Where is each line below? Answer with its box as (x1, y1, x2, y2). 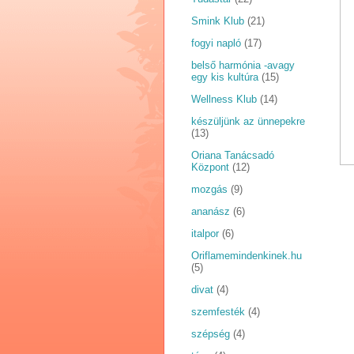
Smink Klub (191, 15, 244, 28)
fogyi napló (191, 37, 241, 50)
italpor (191, 228, 219, 240)
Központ (191, 161, 229, 174)
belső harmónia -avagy (191, 59, 295, 72)
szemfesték (191, 306, 245, 318)
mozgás (191, 183, 228, 196)
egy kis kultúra (191, 71, 258, 84)
